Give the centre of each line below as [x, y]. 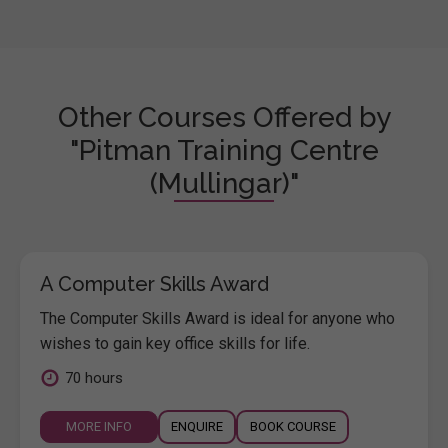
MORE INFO [99, 426]
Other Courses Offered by [224, 117]
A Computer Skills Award [154, 283]
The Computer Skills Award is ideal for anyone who [217, 318]
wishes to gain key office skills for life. [175, 343]
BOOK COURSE [292, 426]
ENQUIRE [197, 426]
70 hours [94, 377]
